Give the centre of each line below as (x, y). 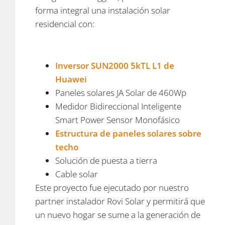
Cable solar (77, 174)
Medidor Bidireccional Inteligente (118, 106)
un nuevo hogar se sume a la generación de (118, 214)
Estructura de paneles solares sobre (128, 133)
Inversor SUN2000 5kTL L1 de (115, 65)
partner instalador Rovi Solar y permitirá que (120, 201)
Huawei (71, 79)
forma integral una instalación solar (103, 10)
